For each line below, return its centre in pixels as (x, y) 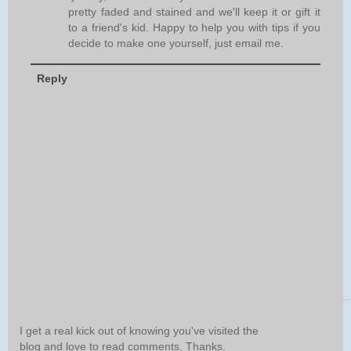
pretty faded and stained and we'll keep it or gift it (194, 12)
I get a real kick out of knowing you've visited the (139, 331)
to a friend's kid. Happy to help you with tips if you (194, 28)
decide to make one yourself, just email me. (176, 43)
